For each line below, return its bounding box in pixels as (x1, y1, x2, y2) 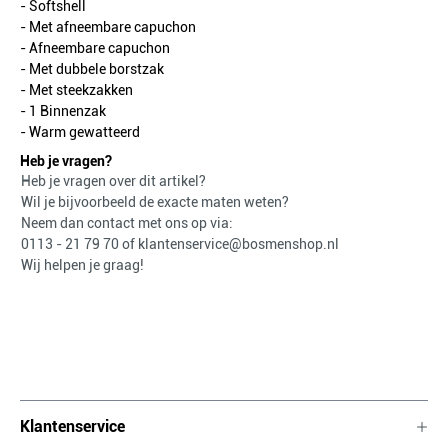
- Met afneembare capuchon (20, 19, 196, 35)
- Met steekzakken (20, 82, 133, 98)
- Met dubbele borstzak (20, 61, 164, 77)
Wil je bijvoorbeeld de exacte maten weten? (21, 194, 289, 210)
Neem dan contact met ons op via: (21, 215, 233, 231)
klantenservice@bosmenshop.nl (138, 236, 339, 252)
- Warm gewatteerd (20, 124, 140, 140)
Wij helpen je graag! (21, 257, 144, 273)
